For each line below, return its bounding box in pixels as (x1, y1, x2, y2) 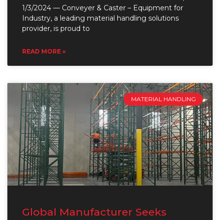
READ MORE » (22, 47, 66, 55)
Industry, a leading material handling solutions (22, 13, 179, 23)
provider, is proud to (22, 24, 90, 33)
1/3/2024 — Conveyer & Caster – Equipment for (22, 3, 183, 12)
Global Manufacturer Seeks (22, 205, 166, 218)
